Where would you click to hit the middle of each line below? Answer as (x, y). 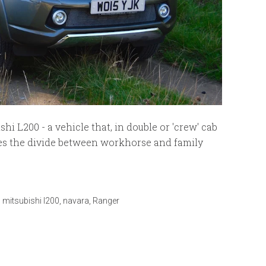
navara (76, 201)
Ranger (106, 201)
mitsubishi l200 (31, 201)
